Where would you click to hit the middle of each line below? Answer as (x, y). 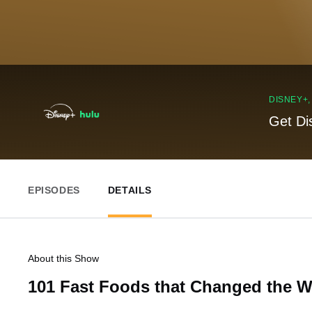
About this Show (63, 258)
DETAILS (130, 190)
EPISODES (54, 190)
